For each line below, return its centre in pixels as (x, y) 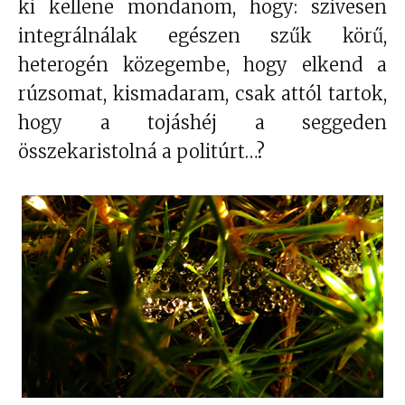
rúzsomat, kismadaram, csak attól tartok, (202, 94)
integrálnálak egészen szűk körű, (202, 36)
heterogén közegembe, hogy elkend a (202, 65)
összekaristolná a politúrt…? (141, 152)
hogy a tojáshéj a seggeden (202, 123)
